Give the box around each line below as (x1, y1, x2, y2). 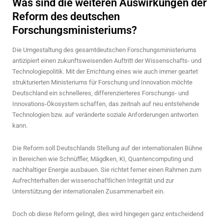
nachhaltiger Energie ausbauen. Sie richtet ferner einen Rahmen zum (12, 165, 201, 173)
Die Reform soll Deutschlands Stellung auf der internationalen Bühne (12, 144, 202, 152)
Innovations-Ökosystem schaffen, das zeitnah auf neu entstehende (12, 100, 199, 108)
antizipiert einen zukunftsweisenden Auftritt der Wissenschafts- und (12, 56, 201, 64)
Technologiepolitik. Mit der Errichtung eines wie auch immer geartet (12, 67, 198, 75)
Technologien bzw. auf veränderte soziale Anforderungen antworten (12, 110, 198, 118)
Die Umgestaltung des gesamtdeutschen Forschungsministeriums (12, 46, 196, 54)
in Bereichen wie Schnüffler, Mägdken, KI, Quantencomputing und (12, 155, 193, 163)
